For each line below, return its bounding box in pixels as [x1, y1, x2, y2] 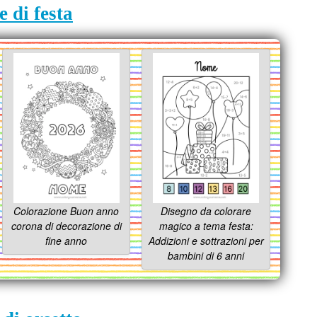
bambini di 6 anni [168, 248, 245, 263]
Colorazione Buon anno [13, 204, 120, 219]
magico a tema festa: [158, 219, 253, 234]
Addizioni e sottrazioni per [148, 234, 264, 248]
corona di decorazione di [11, 219, 122, 234]
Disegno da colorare [161, 204, 252, 219]
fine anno [45, 234, 88, 248]
